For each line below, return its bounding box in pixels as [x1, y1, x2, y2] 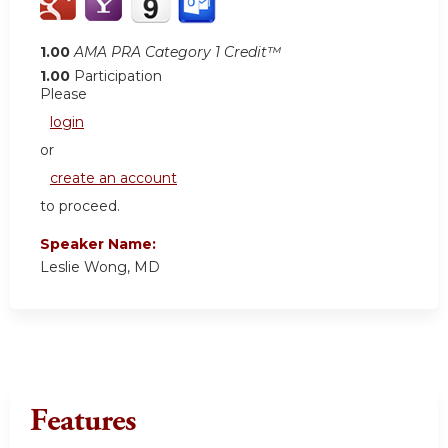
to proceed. [40, 197, 120, 216]
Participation [74, 67, 162, 86]
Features [30, 401, 136, 442]
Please [40, 85, 87, 104]
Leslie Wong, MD [40, 258, 160, 277]
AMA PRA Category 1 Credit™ [74, 43, 281, 62]
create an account [50, 169, 177, 188]
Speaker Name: [40, 235, 160, 254]
